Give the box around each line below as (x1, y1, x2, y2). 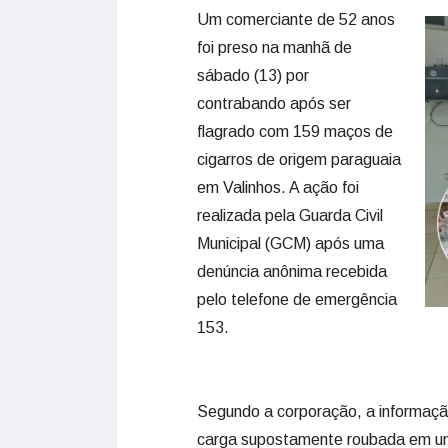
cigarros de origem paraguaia (197, 151, 401, 168)
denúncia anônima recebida (197, 263, 387, 280)
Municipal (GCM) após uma (197, 235, 384, 252)
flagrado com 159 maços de (197, 123, 393, 140)
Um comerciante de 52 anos (197, 11, 395, 28)
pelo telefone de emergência (197, 291, 397, 308)
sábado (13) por (197, 67, 309, 84)
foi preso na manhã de (197, 39, 352, 56)
